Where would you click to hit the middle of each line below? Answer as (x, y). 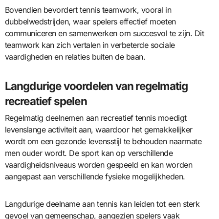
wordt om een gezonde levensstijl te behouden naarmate (103, 141)
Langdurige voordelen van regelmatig (96, 86)
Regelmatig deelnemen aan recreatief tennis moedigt (96, 118)
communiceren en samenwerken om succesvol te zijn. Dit (104, 33)
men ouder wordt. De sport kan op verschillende (89, 153)
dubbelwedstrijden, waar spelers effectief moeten (90, 22)
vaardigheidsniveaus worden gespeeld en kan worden (99, 164)
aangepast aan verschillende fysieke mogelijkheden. (95, 176)
